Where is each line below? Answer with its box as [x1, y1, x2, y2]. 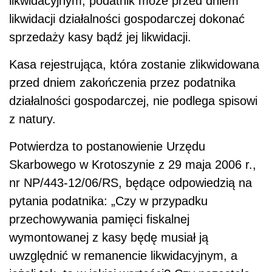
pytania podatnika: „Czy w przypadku [9, 194, 208, 208]
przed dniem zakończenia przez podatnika [9, 75, 236, 89]
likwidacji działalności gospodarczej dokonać [9, 12, 245, 25]
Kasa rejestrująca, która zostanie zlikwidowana [9, 57, 259, 71]
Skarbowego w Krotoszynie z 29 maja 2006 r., [9, 157, 256, 171]
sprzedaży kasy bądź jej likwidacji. [9, 30, 191, 44]
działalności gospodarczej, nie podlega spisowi [9, 93, 257, 107]
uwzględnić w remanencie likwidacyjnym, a [9, 248, 237, 262]
